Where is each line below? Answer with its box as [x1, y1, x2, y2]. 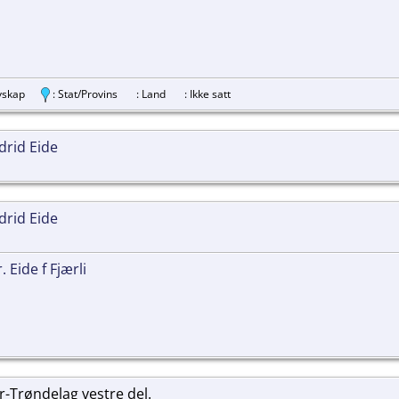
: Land [134, 85, 182, 102]
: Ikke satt [182, 85, 231, 102]
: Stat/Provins [50, 85, 134, 102]
